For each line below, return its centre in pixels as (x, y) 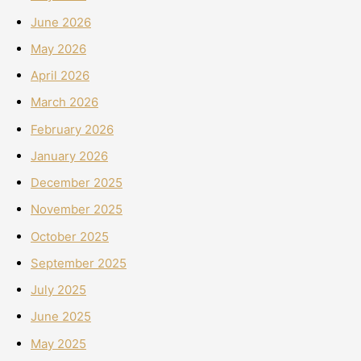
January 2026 (69, 156)
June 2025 (61, 317)
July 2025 (58, 290)
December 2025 (77, 183)
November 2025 (77, 210)
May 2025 (58, 343)
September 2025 (79, 263)
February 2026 (72, 129)
